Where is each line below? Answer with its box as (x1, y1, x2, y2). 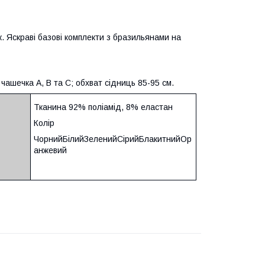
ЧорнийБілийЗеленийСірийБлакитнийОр (34, 134, 192, 144)
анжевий (34, 145, 67, 155)
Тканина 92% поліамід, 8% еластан (34, 102, 173, 112)
